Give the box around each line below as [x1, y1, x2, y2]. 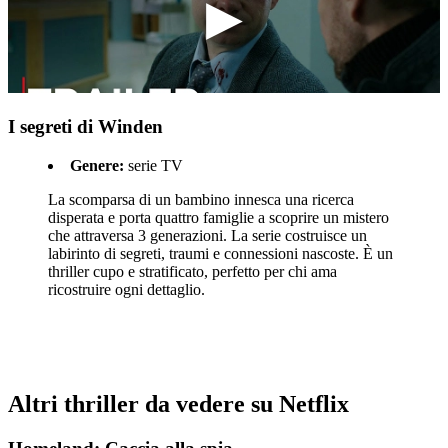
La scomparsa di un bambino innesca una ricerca [48, 190, 354, 208]
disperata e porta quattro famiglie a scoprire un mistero [48, 208, 389, 226]
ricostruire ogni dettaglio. [48, 280, 205, 298]
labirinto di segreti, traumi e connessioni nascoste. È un [48, 244, 393, 262]
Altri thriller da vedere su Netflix [8, 390, 349, 417]
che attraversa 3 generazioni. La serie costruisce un [48, 226, 367, 244]
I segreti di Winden [8, 116, 163, 138]
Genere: [70, 156, 124, 174]
